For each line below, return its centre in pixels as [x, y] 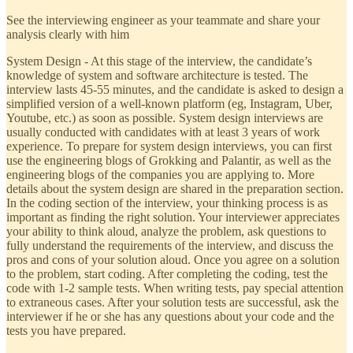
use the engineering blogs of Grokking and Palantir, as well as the [169, 160]
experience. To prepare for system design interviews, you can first [169, 146]
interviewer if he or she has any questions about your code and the [170, 316]
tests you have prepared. [66, 330]
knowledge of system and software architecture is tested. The [157, 75]
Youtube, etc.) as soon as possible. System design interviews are [165, 117]
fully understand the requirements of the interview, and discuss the [170, 245]
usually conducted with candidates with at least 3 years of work [163, 132]
